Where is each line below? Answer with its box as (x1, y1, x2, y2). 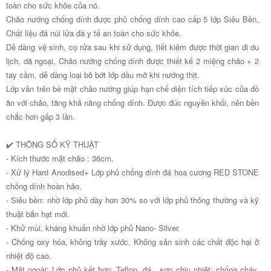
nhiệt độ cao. (6, 249, 51, 261)
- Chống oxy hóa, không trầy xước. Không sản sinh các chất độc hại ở (6, 235, 259, 247)
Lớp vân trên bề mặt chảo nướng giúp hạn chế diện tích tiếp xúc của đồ (6, 82, 259, 94)
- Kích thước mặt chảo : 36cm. (6, 152, 114, 164)
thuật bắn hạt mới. (6, 207, 70, 220)
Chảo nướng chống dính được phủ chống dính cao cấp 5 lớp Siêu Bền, (6, 13, 259, 25)
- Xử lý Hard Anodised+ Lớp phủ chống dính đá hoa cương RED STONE (6, 166, 259, 178)
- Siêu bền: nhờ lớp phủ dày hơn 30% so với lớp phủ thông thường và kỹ (6, 194, 259, 206)
